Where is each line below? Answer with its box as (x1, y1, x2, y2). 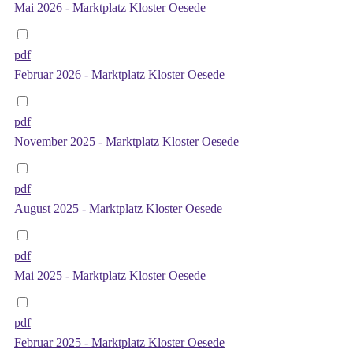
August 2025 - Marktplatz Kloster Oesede (14, 201, 222, 215)
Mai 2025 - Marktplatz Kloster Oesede (14, 268, 206, 282)
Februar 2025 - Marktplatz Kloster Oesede (14, 335, 225, 349)
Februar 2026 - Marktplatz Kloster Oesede (14, 67, 225, 81)
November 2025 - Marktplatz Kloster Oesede (14, 134, 239, 148)
